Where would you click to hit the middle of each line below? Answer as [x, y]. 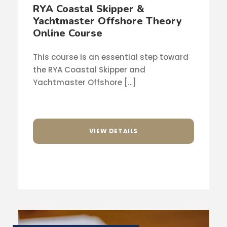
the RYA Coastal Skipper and [89, 69]
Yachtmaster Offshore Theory [107, 21]
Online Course [68, 33]
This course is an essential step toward [111, 57]
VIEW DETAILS [113, 131]
